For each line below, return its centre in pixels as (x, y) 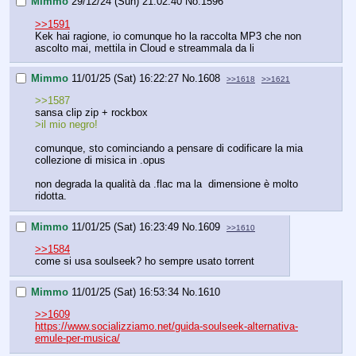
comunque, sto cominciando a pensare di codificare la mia (169, 149)
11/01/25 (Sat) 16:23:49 (125, 227)
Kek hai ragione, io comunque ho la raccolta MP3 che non (168, 36)
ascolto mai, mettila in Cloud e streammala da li (145, 48)
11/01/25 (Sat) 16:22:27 (125, 79)
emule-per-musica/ (77, 339)
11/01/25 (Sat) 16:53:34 (125, 292)
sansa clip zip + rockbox (91, 113)
